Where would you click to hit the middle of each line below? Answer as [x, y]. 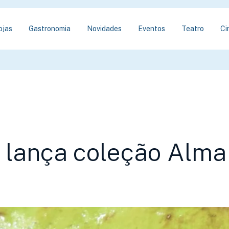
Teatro [192, 29]
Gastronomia [49, 29]
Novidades [104, 29]
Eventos [151, 29]
